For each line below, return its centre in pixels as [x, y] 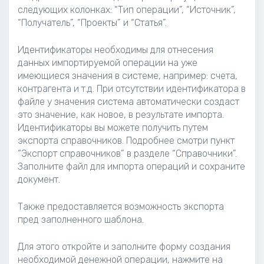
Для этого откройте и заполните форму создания [124, 247]
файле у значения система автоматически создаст [128, 102]
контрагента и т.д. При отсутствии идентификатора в [132, 89]
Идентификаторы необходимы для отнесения [115, 50]
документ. [39, 179]
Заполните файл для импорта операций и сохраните [131, 166]
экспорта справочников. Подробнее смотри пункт [126, 141]
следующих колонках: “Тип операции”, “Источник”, [127, 10]
